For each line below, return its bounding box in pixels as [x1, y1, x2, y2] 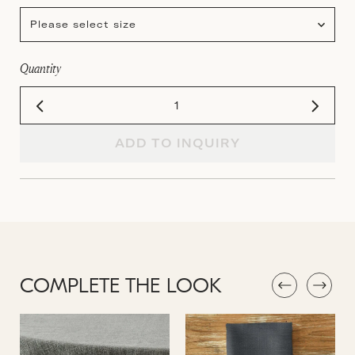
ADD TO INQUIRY [115, 135, 240, 151]
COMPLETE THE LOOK [20, 277, 222, 299]
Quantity [20, 59, 61, 76]
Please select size [30, 17, 136, 30]
